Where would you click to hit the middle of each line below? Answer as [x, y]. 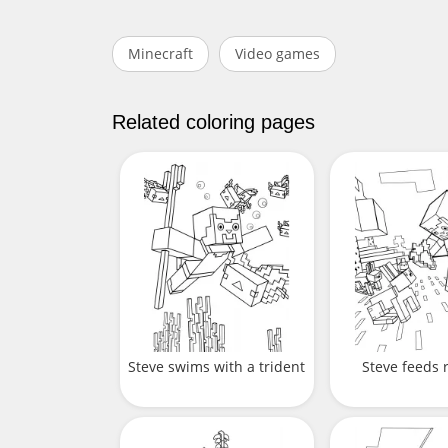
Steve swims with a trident [217, 366]
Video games [277, 54]
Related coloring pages [213, 122]
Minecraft [160, 54]
